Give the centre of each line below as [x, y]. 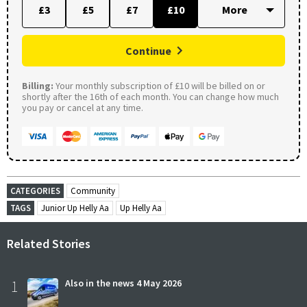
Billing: [38, 85]
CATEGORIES [35, 191]
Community [93, 191]
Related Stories [49, 243]
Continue [148, 50]
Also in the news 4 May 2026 [123, 283]
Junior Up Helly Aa [75, 208]
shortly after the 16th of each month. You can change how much [150, 96]
